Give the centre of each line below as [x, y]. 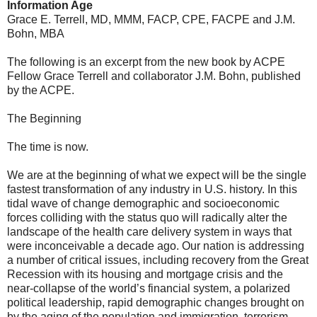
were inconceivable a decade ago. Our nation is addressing [156, 246]
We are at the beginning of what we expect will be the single [157, 175]
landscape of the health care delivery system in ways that [149, 232]
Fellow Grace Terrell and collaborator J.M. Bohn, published [154, 76]
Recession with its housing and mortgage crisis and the [145, 275]
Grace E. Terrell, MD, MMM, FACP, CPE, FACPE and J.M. [151, 20]
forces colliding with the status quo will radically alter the [147, 218]
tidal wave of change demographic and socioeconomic [143, 204]
